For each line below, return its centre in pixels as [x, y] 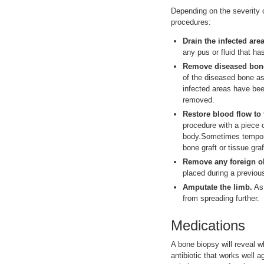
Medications [208, 226]
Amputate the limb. [217, 187]
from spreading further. [221, 199]
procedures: [191, 22]
